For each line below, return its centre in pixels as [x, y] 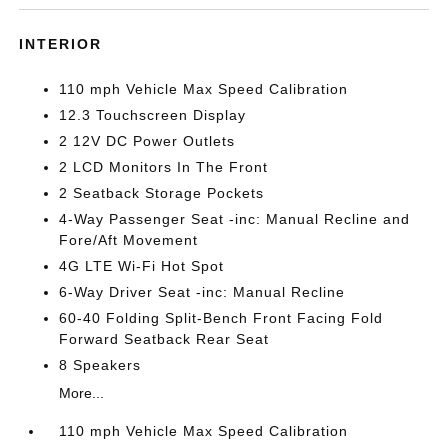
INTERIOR [61, 44]
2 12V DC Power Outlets [147, 141]
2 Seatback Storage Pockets [162, 193]
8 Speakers [100, 365]
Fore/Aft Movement [129, 240]
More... [82, 393]
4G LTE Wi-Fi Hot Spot [142, 266]
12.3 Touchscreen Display [153, 115]
